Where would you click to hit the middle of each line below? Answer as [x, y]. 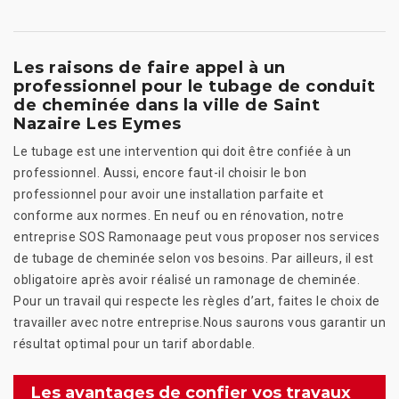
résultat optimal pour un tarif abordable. [134, 344]
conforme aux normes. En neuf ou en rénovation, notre [179, 216]
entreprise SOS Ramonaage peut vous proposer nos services [196, 237]
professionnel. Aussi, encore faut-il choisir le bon [160, 173]
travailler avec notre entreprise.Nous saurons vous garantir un [199, 323]
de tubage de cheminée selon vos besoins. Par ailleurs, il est [194, 259]
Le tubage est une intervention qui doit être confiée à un [183, 152]
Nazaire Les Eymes [98, 124]
